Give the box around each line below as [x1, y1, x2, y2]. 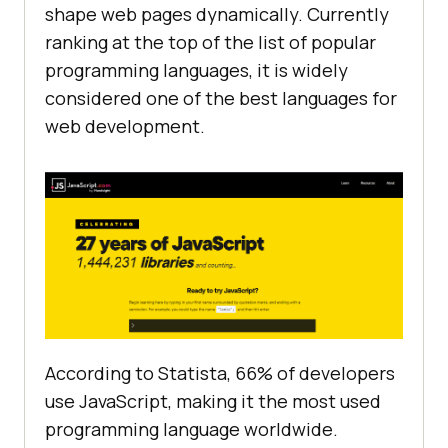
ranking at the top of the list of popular [45, 30, 376, 55]
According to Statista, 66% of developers [45, 361, 395, 386]
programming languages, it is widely [45, 58, 348, 83]
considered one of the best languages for [45, 86, 397, 111]
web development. [45, 114, 205, 139]
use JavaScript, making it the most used [45, 389, 381, 414]
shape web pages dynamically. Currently [45, 2, 389, 27]
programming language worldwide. [45, 417, 338, 442]
